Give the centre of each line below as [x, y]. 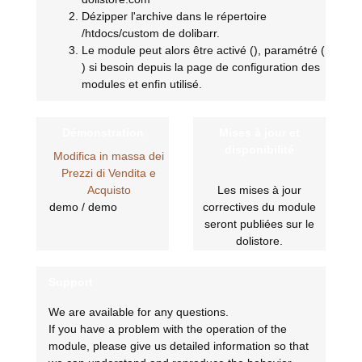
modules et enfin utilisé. [142, 84]
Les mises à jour [259, 190]
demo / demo [83, 207]
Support [71, 282]
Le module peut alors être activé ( [168, 51]
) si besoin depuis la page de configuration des [201, 67]
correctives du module [259, 207]
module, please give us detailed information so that [179, 346]
